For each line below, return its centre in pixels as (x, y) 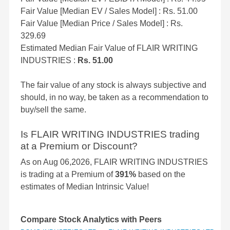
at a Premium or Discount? (79, 146)
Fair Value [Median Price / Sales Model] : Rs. (102, 24)
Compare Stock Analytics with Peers (91, 220)
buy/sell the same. (53, 110)
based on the (161, 175)
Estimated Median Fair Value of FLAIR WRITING (109, 48)
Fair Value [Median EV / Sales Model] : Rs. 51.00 (109, 11)
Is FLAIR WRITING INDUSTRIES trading (110, 135)
